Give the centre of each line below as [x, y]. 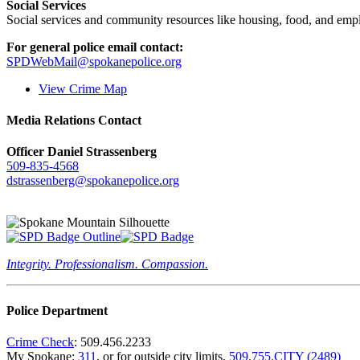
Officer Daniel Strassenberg [82, 152]
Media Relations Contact [74, 121]
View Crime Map [83, 88]
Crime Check [40, 342]
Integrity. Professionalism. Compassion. [107, 264]
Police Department [57, 310]
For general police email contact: [95, 47]
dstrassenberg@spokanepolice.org [93, 181]
